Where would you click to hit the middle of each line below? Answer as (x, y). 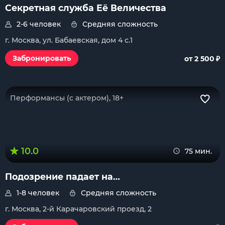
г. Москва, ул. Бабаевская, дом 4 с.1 (69, 40)
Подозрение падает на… (63, 177)
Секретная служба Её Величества (86, 8)
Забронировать (42, 58)
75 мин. (198, 151)
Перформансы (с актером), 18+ (67, 98)
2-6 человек (39, 24)
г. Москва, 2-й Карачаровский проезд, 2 (78, 209)
